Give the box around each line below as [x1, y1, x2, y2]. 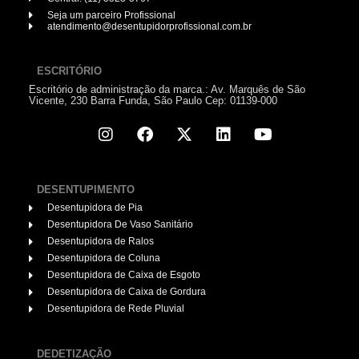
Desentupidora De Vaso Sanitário [46, 219, 193, 231]
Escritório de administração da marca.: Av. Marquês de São [29, 83, 305, 96]
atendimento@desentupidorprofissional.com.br [46, 20, 252, 32]
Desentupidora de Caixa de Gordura [46, 286, 206, 298]
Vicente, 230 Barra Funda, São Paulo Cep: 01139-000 [29, 95, 277, 107]
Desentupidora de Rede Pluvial [46, 303, 184, 315]
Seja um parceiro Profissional [46, 9, 175, 21]
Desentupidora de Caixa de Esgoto [46, 269, 200, 281]
